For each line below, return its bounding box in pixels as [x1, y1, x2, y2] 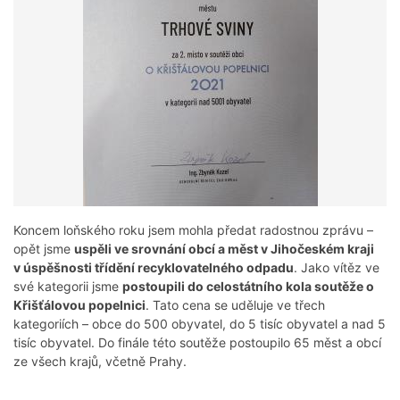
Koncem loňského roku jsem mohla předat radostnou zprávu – [13, 222, 373, 238]
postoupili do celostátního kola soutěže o [122, 279, 374, 295]
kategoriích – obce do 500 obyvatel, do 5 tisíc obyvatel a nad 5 [13, 316, 386, 332]
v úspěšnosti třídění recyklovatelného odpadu [13, 260, 294, 276]
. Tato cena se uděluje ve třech [146, 297, 325, 313]
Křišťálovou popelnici [13, 297, 146, 313]
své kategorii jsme [13, 279, 122, 295]
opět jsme [13, 241, 74, 257]
